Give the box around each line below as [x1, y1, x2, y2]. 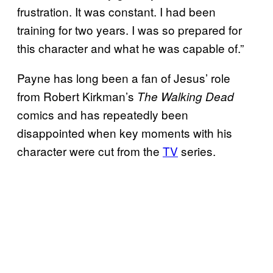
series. [178, 142, 216, 159]
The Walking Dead [137, 88, 234, 104]
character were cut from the [17, 142, 163, 159]
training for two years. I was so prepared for [17, 21, 242, 38]
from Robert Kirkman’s [17, 87, 137, 104]
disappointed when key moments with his [17, 124, 232, 141]
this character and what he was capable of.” [17, 39, 244, 56]
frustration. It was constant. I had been [17, 2, 216, 19]
